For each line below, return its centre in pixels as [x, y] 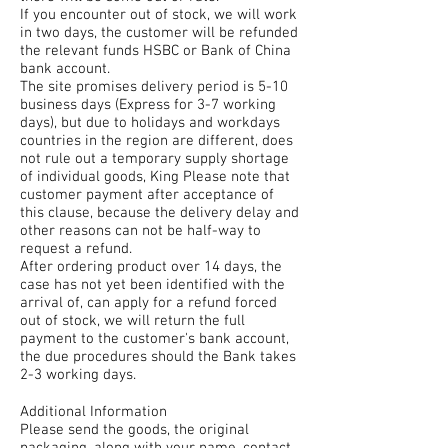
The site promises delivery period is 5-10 [154, 87]
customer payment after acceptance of [147, 195]
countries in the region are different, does [156, 141]
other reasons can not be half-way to [140, 231]
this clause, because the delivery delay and [159, 213]
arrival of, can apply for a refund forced [148, 303]
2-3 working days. [78, 375]
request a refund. [76, 249]
